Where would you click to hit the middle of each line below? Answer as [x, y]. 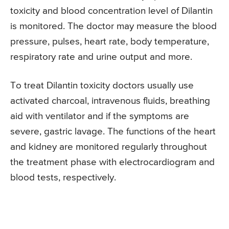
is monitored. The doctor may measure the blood [113, 26]
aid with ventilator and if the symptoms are [100, 116]
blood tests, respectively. [63, 177]
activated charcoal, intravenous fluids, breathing [110, 101]
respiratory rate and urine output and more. [101, 57]
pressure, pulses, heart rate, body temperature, [110, 41]
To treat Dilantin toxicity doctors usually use [102, 85]
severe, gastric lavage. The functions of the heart [113, 131]
